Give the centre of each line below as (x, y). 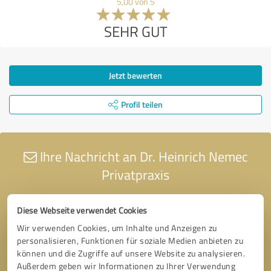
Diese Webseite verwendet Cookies (82, 210)
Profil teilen (142, 104)
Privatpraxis (135, 174)
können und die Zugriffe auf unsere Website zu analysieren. (131, 253)
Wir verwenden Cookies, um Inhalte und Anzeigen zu (117, 227)
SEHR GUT (135, 31)
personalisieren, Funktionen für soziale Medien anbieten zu (130, 240)
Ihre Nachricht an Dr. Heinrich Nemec (142, 156)
